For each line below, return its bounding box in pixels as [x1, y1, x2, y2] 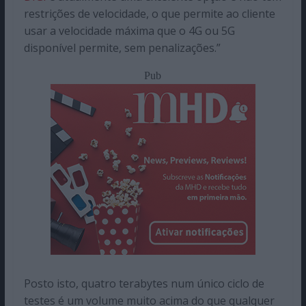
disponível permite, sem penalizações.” [23, 40, 221, 55]
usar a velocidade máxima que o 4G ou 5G [23, 23, 235, 38]
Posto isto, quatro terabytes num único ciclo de [23, 275, 264, 291]
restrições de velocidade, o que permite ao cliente [23, 5, 275, 21]
